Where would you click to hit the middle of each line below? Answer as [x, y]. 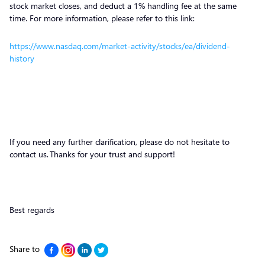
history [23, 58]
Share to [25, 249]
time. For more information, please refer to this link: [102, 18]
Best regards [32, 210]
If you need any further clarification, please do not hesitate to [119, 142]
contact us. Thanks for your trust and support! [92, 154]
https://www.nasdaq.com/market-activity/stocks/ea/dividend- [120, 46]
